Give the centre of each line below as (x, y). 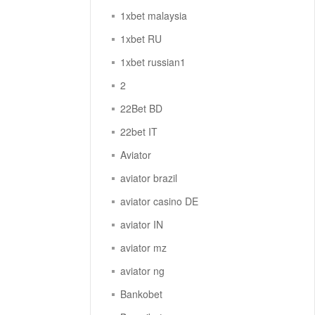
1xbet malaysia (154, 16)
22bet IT (139, 132)
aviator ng (143, 271)
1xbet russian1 (153, 62)
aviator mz (144, 248)
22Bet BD (142, 109)
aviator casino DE (160, 201)
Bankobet (142, 294)
